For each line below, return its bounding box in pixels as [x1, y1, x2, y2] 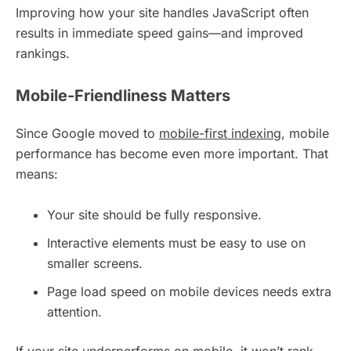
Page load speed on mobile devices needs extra [47, 284, 331, 300]
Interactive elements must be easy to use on [47, 235, 306, 251]
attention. [47, 304, 102, 320]
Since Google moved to [16, 125, 159, 142]
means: [16, 166, 58, 183]
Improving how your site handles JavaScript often [16, 5, 309, 21]
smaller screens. [47, 255, 143, 272]
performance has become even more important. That [16, 146, 328, 162]
